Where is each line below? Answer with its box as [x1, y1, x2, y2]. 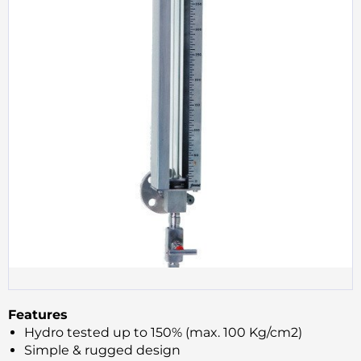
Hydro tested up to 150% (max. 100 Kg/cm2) [24, 324, 302, 340]
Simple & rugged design [24, 342, 180, 358]
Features [8, 306, 68, 322]
